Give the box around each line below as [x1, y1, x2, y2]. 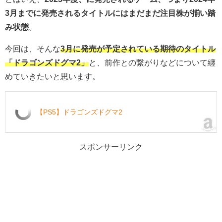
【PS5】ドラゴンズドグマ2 [36, 108, 122, 115]
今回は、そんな [5, 44, 60, 53]
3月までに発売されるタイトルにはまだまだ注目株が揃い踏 [5, 8, 216, 17]
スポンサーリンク [79, 142, 143, 151]
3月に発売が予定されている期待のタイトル [60, 44, 216, 53]
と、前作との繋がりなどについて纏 [89, 58, 216, 66]
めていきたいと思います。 [5, 72, 100, 80]
